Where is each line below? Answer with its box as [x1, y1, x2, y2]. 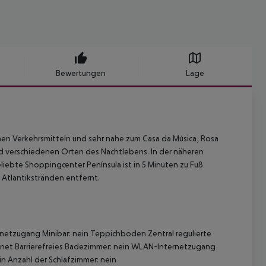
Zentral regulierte [146, 229, 211, 239]
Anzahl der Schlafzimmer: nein [6, 255, 116, 265]
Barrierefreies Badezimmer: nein [13, 242, 129, 252]
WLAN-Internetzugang [129, 242, 216, 252]
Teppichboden [88, 229, 146, 239]
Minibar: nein [40, 229, 88, 239]
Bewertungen [56, 68, 106, 78]
